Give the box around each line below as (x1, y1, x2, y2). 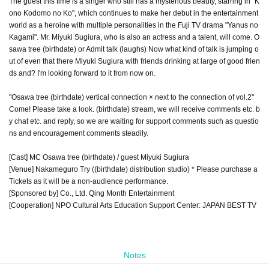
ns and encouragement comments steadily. (9, 128, 148, 138)
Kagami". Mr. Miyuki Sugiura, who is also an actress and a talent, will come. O (9, 32, 259, 41)
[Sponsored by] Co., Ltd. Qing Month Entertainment (9, 189, 174, 198)
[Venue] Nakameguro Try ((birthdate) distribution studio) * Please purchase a (9, 165, 258, 174)
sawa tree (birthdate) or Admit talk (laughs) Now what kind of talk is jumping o (9, 44, 259, 53)
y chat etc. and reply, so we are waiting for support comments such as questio (9, 116, 259, 125)
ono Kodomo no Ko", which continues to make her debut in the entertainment (9, 8, 258, 17)
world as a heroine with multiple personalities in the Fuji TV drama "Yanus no (9, 20, 258, 29)
